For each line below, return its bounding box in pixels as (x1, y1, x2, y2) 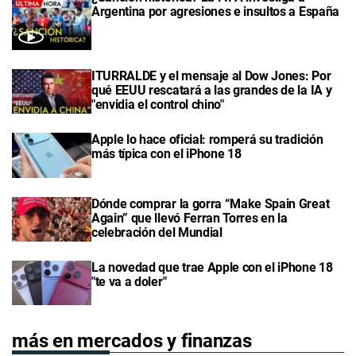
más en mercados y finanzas (12, 330, 252, 353)
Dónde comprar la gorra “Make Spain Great (91, 195, 330, 211)
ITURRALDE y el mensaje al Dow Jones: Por (91, 68, 331, 84)
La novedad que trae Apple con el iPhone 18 (91, 259, 333, 275)
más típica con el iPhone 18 (91, 146, 242, 162)
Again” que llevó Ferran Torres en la (91, 210, 288, 226)
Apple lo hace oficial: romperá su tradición (91, 132, 323, 148)
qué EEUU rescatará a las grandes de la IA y (91, 83, 332, 99)
